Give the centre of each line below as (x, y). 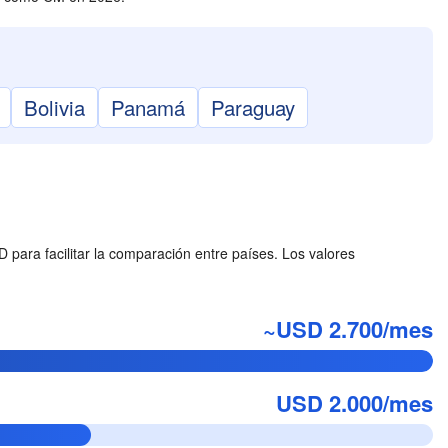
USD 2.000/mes (354, 403)
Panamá (148, 107)
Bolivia (54, 107)
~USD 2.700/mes (348, 329)
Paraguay (253, 107)
